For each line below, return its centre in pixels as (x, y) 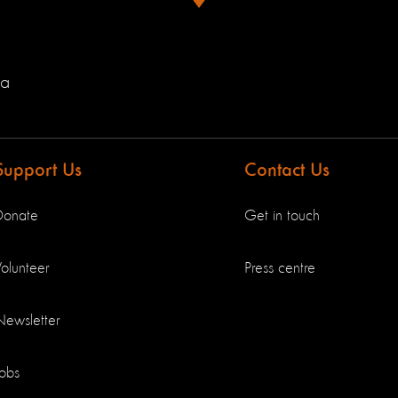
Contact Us (287, 171)
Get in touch (282, 216)
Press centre (280, 268)
